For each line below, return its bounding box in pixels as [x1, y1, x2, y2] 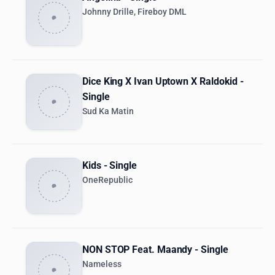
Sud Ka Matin [82, 106, 134, 117]
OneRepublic [82, 175, 133, 186]
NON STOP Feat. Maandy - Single [82, 244, 228, 256]
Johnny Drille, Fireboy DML [82, 7, 187, 18]
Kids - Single [82, 160, 137, 172]
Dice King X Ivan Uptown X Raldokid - [82, 76, 244, 88]
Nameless [82, 259, 122, 270]
